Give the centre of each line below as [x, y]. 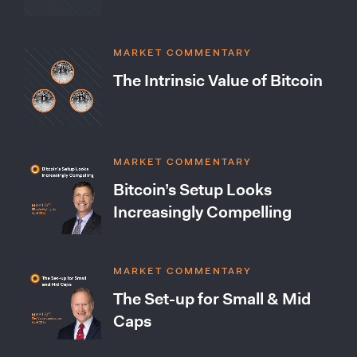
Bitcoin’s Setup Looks [192, 190]
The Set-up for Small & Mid [212, 299]
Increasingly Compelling [202, 212]
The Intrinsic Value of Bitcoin [218, 80]
